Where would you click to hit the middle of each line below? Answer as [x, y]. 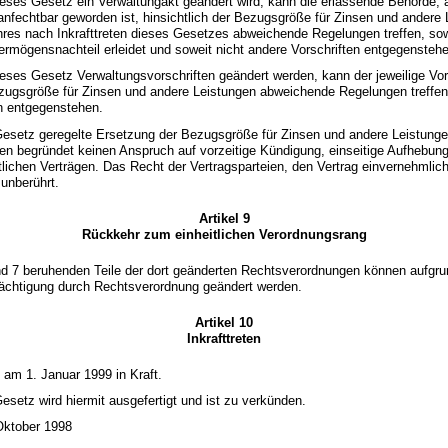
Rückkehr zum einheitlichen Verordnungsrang [224, 234]
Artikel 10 [224, 322]
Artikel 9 [224, 218]
